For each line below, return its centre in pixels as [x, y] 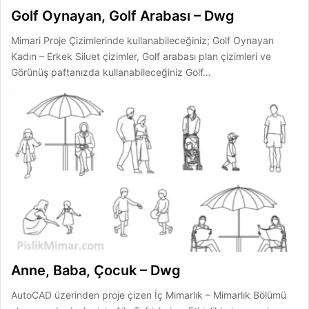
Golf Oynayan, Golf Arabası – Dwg [123, 16]
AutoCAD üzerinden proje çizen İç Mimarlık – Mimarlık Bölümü [149, 295]
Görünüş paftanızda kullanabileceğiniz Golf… [111, 72]
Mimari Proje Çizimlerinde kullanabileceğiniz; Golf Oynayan [142, 41]
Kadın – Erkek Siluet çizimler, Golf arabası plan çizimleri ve [141, 57]
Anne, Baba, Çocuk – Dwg [96, 270]
